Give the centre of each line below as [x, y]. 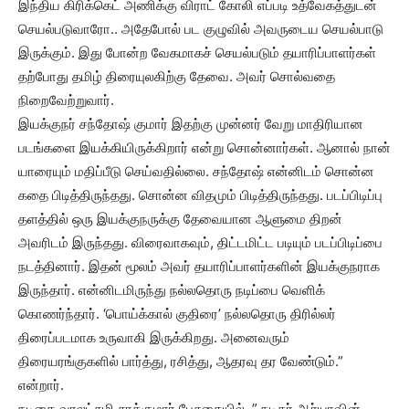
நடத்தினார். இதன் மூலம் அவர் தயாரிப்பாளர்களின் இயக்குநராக [199, 266]
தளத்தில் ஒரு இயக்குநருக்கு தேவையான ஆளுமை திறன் [180, 219]
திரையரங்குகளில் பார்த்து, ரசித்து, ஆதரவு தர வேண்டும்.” [181, 361]
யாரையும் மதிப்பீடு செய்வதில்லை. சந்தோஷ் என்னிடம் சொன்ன [196, 171]
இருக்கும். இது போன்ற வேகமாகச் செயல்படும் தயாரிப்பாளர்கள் [197, 52]
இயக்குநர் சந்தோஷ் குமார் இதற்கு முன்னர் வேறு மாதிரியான [191, 124]
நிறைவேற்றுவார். [66, 100]
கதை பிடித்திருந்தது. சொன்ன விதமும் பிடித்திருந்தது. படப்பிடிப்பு [200, 195]
